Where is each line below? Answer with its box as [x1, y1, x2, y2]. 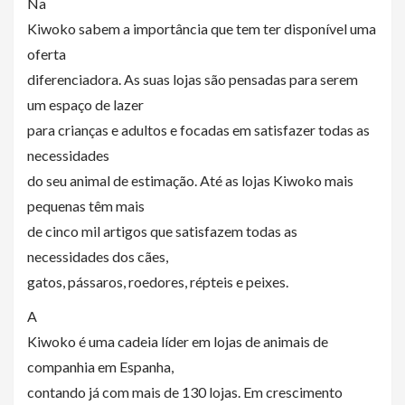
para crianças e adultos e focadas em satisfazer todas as [27, 121, 370, 138]
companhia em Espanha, [27, 358, 174, 375]
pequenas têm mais [27, 197, 145, 214]
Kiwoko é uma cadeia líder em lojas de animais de [27, 333, 328, 350]
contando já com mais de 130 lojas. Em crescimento [27, 383, 343, 400]
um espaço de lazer [27, 96, 144, 113]
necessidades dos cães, [27, 248, 168, 265]
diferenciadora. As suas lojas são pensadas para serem [27, 71, 358, 88]
